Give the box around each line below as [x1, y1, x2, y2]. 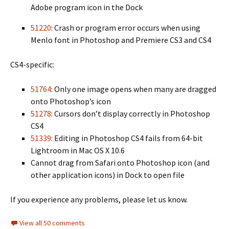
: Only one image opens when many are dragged [51, 84, 216, 94]
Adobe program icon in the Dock [31, 2, 143, 12]
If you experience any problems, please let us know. [10, 194, 188, 204]
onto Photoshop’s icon [31, 96, 111, 106]
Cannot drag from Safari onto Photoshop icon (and [31, 157, 210, 168]
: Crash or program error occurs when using [51, 22, 200, 33]
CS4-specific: [10, 59, 54, 70]
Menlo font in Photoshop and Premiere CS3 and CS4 [31, 35, 211, 45]
